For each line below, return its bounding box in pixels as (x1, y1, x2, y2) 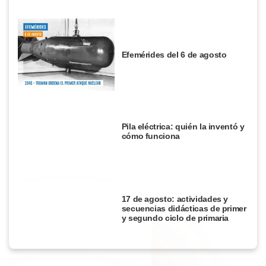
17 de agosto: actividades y (121, 194, 229, 204)
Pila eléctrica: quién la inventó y (121, 122, 245, 132)
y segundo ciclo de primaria (121, 213, 229, 223)
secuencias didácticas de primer (121, 203, 246, 213)
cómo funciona (121, 131, 180, 141)
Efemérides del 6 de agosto (121, 49, 227, 59)
